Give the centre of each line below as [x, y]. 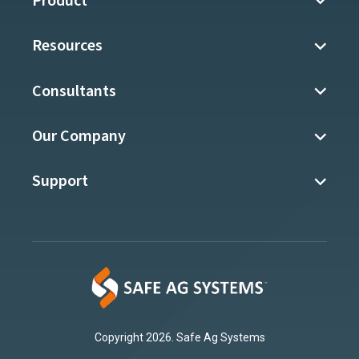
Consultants [74, 91]
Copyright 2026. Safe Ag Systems [179, 337]
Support [60, 182]
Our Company [79, 136]
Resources [67, 46]
